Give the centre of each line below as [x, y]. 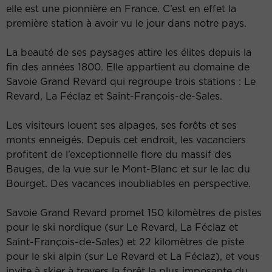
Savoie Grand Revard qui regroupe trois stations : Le [131, 82]
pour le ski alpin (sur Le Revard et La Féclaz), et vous [133, 257]
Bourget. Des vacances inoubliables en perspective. [128, 184]
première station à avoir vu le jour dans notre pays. [126, 23]
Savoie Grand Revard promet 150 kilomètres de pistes [134, 213]
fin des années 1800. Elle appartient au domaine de [128, 67]
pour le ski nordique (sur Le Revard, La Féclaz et [122, 227]
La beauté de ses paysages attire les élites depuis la [129, 53]
